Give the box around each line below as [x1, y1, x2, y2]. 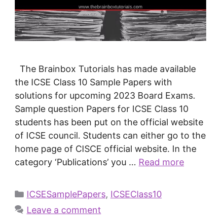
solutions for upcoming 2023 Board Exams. [15, 90, 195, 101]
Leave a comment [26, 204, 101, 215]
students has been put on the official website [15, 116, 203, 127]
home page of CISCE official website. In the [15, 143, 196, 154]
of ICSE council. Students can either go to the [15, 130, 206, 141]
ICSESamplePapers [26, 188, 106, 199]
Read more [139, 156, 184, 167]
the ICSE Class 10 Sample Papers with [15, 76, 172, 87]
